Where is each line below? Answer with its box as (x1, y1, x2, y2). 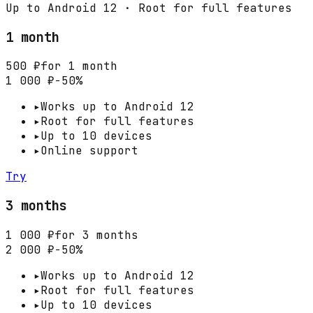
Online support (41, 143, 138, 159)
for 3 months (54, 227, 138, 242)
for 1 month (41, 59, 117, 74)
